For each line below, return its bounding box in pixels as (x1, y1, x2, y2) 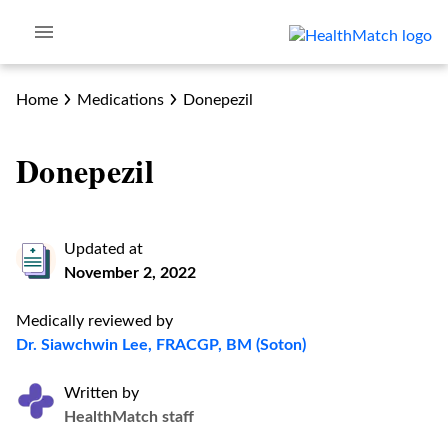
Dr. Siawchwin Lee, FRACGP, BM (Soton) (16, 337, 306, 353)
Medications (76, 92, 164, 108)
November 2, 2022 (64, 265, 196, 281)
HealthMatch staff (64, 409, 194, 425)
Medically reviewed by (16, 313, 173, 329)
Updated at (64, 241, 143, 257)
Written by (64, 385, 139, 401)
